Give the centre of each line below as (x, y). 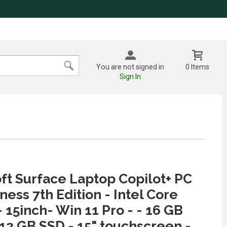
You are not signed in (130, 67)
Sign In (130, 76)
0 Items (198, 67)
